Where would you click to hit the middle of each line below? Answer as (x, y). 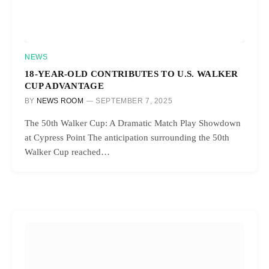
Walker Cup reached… (67, 152)
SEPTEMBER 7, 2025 (134, 101)
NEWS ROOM (60, 101)
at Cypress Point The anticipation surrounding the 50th (127, 137)
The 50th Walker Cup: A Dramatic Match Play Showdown (133, 123)
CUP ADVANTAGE (65, 85)
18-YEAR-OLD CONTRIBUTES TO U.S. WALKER (131, 73)
